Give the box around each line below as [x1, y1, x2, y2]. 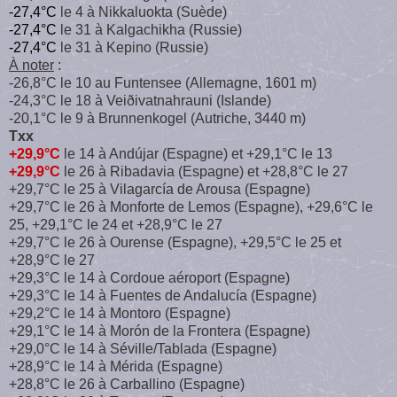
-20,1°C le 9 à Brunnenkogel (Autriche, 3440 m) [9, 110, 306, 126]
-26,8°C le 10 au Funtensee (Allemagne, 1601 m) [9, 74, 316, 90]
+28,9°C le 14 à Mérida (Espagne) [9, 358, 222, 374]
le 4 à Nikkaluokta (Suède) [57, 4, 227, 19]
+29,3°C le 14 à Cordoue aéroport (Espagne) [9, 269, 290, 285]
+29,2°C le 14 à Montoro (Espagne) [9, 305, 230, 321]
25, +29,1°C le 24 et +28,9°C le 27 [9, 216, 222, 232]
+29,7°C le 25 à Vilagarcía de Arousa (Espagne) [9, 181, 310, 197]
